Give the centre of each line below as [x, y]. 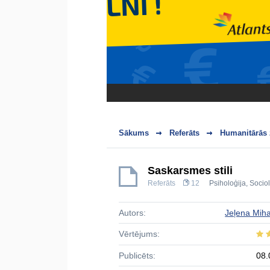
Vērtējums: [139, 234]
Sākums [134, 133]
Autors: [132, 213]
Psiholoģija [228, 183]
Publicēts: [137, 256]
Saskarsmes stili [190, 171]
